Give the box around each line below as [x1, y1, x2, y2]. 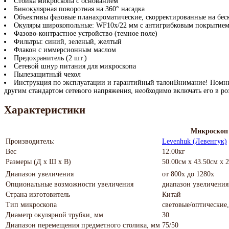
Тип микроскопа [6, 200, 57, 209]
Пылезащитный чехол [14, 71, 81, 79]
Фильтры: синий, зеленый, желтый [14, 38, 122, 46]
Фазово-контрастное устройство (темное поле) [14, 30, 157, 38]
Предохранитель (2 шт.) [14, 54, 87, 62]
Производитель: [6, 137, 55, 145]
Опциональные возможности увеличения [6, 180, 133, 188]
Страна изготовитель [6, 190, 70, 198]
